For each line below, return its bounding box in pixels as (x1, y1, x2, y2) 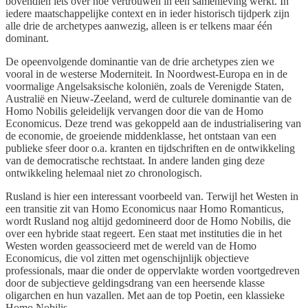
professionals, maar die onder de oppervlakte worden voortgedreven (5, 265, 300, 277)
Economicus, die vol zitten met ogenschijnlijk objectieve (5, 252, 249, 265)
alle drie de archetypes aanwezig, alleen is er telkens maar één (5, 20, 272, 32)
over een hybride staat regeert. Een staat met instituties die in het (5, 228, 282, 240)
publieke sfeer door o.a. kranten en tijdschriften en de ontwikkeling (5, 142, 295, 155)
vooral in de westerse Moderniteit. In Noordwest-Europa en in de (5, 68, 287, 80)
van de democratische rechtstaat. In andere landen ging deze (5, 155, 265, 167)
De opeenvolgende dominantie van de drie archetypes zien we (5, 56, 274, 68)
